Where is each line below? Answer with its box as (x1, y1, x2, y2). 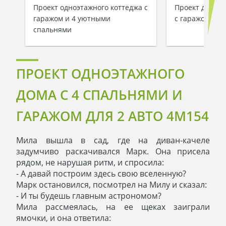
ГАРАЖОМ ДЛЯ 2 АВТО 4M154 (16, 107, 209, 126)
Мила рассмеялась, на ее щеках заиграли (16, 201, 210, 213)
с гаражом (175, 14, 210, 24)
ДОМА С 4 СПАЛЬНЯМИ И (16, 86, 183, 104)
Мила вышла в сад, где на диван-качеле (16, 135, 210, 146)
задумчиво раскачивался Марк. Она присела (16, 146, 210, 157)
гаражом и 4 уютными (33, 14, 110, 24)
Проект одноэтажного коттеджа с (33, 3, 148, 13)
